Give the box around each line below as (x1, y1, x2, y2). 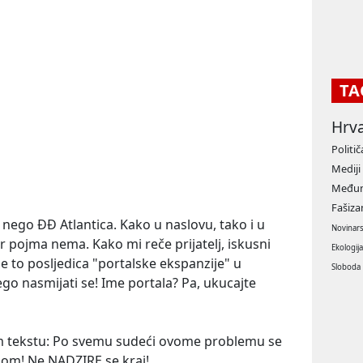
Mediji (331, 161, 361, 177)
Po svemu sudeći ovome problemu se (53, 332, 282, 351)
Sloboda (331, 262, 361, 273)
